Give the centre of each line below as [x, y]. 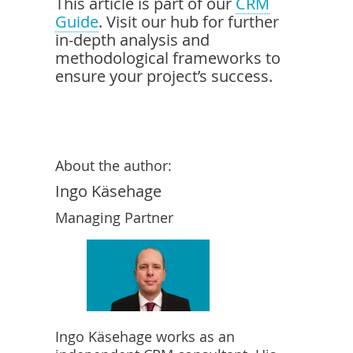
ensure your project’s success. [164, 76]
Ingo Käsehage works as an [145, 337]
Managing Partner [114, 217]
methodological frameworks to [168, 58]
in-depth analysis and [132, 40]
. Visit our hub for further [189, 22]
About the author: [113, 165]
